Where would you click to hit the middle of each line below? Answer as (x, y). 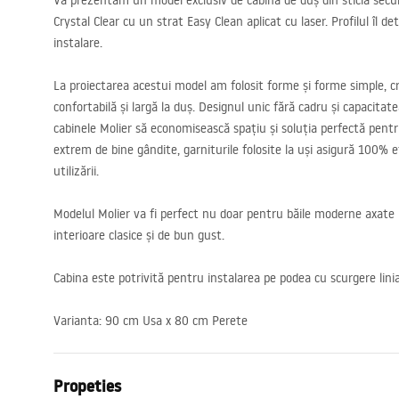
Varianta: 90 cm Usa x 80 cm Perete (151, 321)
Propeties (87, 386)
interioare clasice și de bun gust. (139, 235)
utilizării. (76, 171)
